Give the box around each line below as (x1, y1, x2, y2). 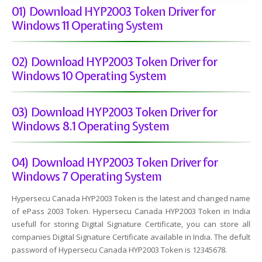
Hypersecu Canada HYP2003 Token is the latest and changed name (12, 192, 250, 204)
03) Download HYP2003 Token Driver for (12, 104, 217, 120)
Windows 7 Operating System (12, 168, 161, 184)
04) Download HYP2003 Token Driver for (12, 154, 218, 170)
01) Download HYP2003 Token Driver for (12, 3, 215, 19)
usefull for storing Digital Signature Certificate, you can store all (12, 218, 250, 229)
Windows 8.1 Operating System (12, 118, 169, 134)
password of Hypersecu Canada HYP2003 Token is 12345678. (12, 244, 227, 255)
